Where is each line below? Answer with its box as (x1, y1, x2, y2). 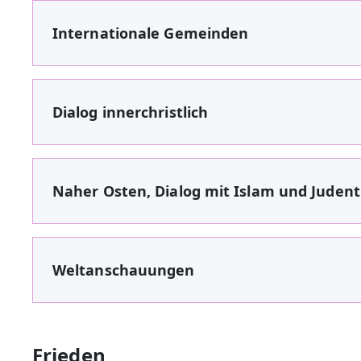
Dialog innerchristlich (52, 102, 209, 122)
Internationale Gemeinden (52, 23, 249, 43)
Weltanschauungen (52, 259, 195, 280)
